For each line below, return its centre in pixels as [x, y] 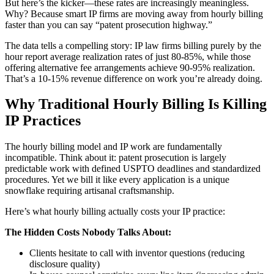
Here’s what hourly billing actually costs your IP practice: [115, 212]
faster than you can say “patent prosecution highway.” [109, 24]
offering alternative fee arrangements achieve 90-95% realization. [130, 67]
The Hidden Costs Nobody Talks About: [88, 232]
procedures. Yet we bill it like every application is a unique [117, 180]
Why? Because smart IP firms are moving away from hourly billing [134, 13]
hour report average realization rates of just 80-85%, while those [128, 56]
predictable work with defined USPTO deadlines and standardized [133, 169]
